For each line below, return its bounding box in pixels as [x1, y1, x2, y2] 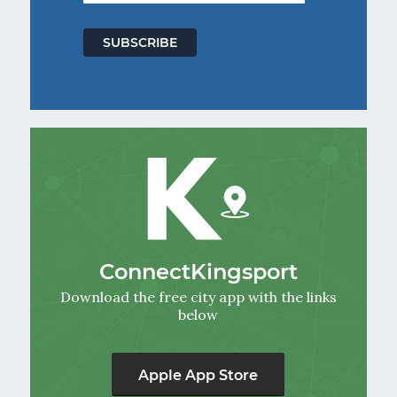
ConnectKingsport [98, 258, 298, 284]
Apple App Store [138, 366, 259, 384]
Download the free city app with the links [59, 287, 337, 306]
